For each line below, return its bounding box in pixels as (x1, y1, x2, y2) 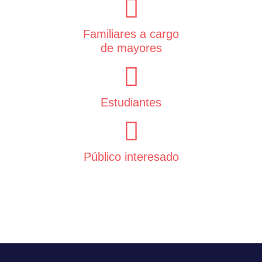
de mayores (100, 41, 162, 54)
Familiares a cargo (83, 27, 179, 40)
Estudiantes (101, 95, 161, 109)
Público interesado (83, 150, 179, 163)
